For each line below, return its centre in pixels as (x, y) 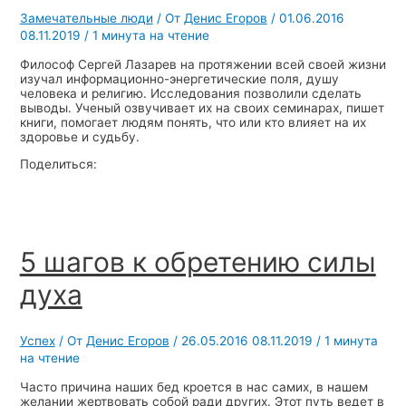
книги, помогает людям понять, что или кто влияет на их (193, 122)
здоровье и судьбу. (79, 136)
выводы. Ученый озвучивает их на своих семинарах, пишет (202, 107)
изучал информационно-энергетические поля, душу (179, 78)
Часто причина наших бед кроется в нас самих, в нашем (193, 387)
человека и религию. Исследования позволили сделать (190, 93)
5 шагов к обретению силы (198, 261)
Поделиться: (58, 164)
